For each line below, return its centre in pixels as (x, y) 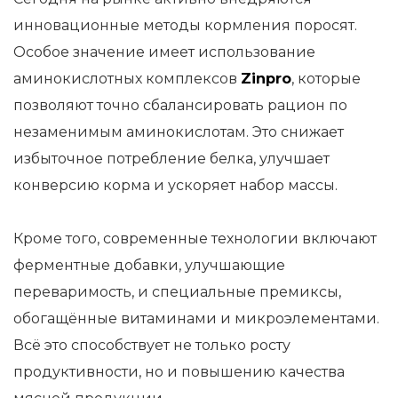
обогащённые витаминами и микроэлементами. (196, 318)
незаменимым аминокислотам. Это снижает (179, 132)
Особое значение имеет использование (164, 52)
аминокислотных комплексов (127, 79)
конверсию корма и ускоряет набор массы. (175, 185)
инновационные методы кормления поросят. (185, 25)
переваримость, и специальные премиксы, (177, 292)
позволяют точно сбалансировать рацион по (180, 105)
